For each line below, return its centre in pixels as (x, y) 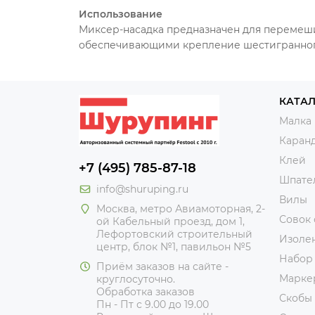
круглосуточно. (136, 279)
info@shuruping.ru (142, 189)
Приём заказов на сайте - (162, 266)
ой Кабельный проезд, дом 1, (171, 221)
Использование (121, 14)
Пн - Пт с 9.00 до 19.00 (153, 304)
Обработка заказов (146, 292)
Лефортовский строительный (174, 234)
